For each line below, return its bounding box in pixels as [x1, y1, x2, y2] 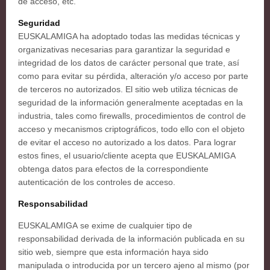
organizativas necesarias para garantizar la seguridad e [18, 45, 230, 54]
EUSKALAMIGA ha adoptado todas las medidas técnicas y [18, 31, 240, 41]
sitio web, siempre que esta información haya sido [18, 247, 209, 257]
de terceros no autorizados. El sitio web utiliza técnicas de [18, 84, 238, 94]
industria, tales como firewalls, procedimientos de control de [18, 111, 246, 121]
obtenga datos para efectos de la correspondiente [18, 164, 209, 174]
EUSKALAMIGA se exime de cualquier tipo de [18, 221, 192, 230]
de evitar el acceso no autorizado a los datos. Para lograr [18, 137, 236, 147]
